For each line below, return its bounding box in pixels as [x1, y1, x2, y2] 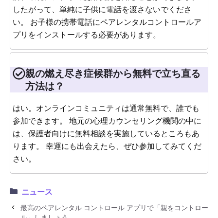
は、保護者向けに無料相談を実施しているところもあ [13, 127, 200, 139]
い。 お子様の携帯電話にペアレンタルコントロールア [13, 16, 201, 28]
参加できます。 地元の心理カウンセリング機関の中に [13, 115, 201, 127]
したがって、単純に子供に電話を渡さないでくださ [13, 3, 192, 15]
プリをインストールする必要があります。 [13, 29, 161, 40]
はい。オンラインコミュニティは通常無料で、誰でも [13, 102, 200, 114]
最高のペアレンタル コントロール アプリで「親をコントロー [20, 202, 208, 213]
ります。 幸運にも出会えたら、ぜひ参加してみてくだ [13, 140, 201, 152]
